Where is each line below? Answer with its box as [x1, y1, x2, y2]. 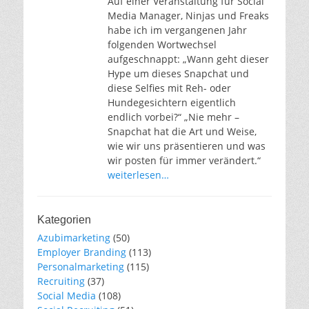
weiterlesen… [108, 168, 169, 181]
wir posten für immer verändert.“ [108, 153, 263, 167]
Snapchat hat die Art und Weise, [108, 124, 257, 138]
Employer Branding [37, 245, 126, 259]
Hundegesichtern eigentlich [108, 95, 236, 109]
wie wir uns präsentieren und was [108, 139, 266, 152]
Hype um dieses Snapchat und [108, 66, 249, 80]
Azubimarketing [37, 230, 110, 244]
